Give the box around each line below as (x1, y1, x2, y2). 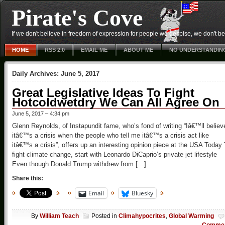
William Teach (40, 212, 79, 220)
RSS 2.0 (45, 47, 65, 53)
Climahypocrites (119, 212, 166, 220)
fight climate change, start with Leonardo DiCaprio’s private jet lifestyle (12, 151, 217, 158)
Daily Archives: (12, 70, 61, 77)
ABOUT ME (124, 47, 153, 53)
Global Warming (169, 212, 214, 220)
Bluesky (132, 189, 153, 197)
